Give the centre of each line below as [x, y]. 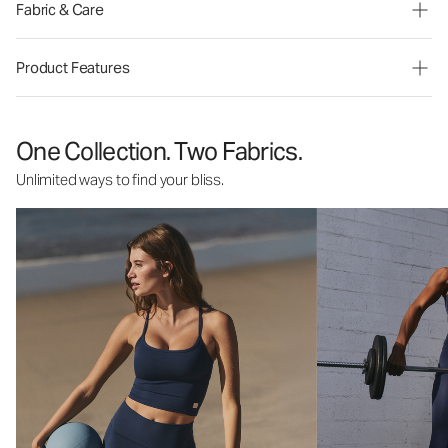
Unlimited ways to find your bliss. [120, 179]
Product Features [73, 67]
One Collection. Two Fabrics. [159, 151]
